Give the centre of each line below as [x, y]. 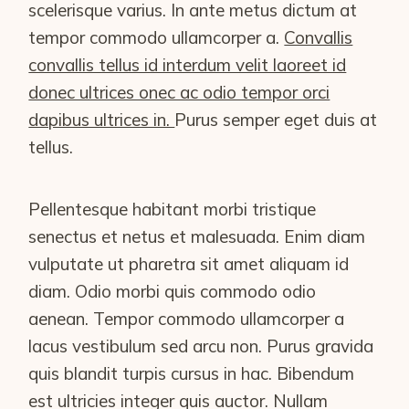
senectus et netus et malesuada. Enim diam [197, 236]
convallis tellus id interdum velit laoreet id [188, 64]
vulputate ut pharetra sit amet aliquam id [189, 263]
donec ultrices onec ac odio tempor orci [179, 92]
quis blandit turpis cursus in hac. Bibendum [192, 373]
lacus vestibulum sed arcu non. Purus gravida [201, 346]
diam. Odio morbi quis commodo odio [173, 291]
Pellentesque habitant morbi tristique [173, 209]
